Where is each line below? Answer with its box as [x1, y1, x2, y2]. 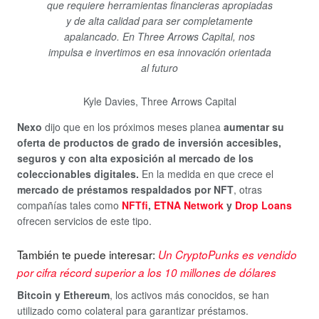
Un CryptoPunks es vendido [158, 247, 297, 263]
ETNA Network [154, 197, 224, 212]
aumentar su [224, 119, 284, 134]
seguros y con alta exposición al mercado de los [17, 150, 253, 165]
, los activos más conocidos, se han [110, 287, 269, 302]
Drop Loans [235, 197, 292, 212]
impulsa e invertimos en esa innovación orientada [48, 45, 271, 60]
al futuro [141, 61, 178, 75]
